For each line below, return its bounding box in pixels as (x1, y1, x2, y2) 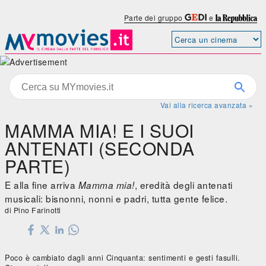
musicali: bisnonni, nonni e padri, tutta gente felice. (5, 192, 227, 205)
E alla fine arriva (5, 178, 78, 192)
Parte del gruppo (123, 12, 185, 23)
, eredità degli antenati (134, 178, 233, 192)
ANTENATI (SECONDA (5, 135, 195, 161)
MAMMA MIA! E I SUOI (5, 118, 194, 144)
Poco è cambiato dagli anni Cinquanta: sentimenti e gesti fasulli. (5, 252, 240, 264)
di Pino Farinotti (5, 205, 61, 216)
